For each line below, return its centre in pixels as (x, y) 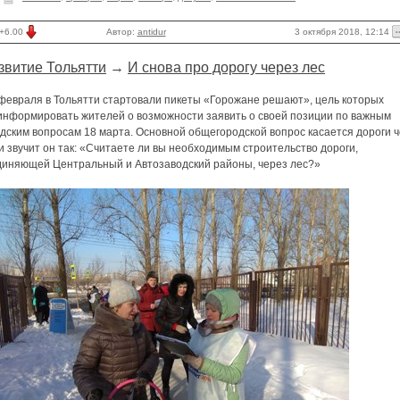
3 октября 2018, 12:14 (343, 31)
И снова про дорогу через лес (226, 67)
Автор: (121, 32)
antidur (151, 32)
